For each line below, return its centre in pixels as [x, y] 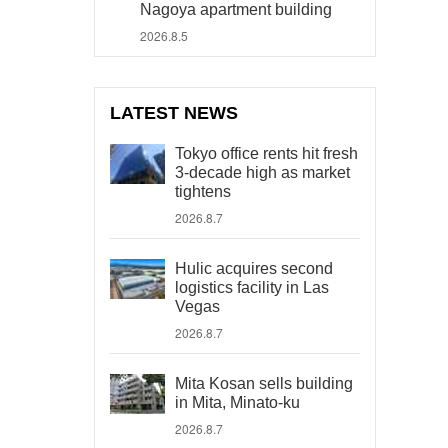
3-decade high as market [262, 172]
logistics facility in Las [252, 287]
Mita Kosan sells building [264, 383]
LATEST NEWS [174, 113]
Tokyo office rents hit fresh [266, 153]
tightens [203, 191]
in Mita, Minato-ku [237, 402]
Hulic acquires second [254, 268]
